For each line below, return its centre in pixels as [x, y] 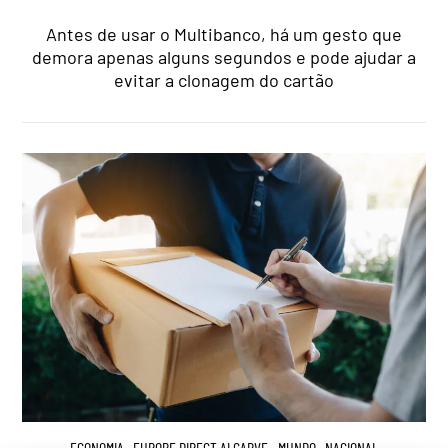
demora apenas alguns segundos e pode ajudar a [224, 57]
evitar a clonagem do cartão [224, 80]
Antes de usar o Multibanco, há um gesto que [224, 34]
